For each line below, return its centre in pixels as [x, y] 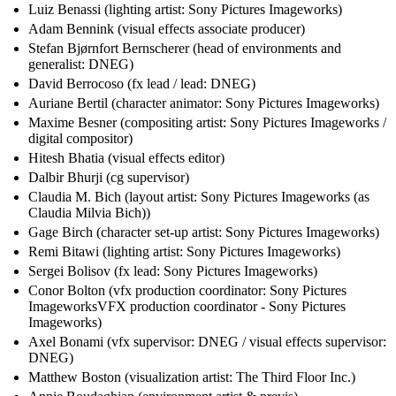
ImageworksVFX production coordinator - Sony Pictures [187, 307]
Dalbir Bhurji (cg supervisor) [109, 178]
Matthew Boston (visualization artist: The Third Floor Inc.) [192, 377]
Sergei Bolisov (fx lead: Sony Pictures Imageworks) [173, 271]
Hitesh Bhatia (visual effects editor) [126, 158]
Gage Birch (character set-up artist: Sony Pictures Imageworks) [204, 232]
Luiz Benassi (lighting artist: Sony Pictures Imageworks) [185, 10]
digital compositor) [80, 139]
